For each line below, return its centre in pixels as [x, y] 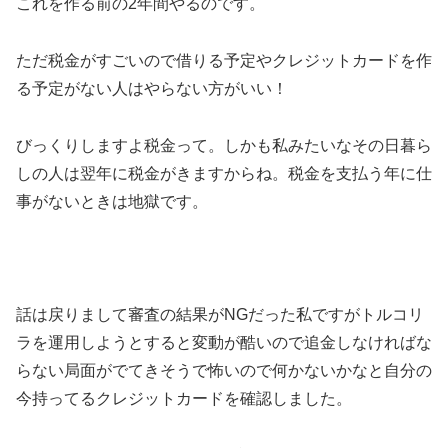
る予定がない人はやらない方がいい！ [152, 88]
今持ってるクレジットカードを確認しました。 [184, 399]
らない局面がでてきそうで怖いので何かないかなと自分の [224, 371]
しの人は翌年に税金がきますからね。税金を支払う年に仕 [224, 173]
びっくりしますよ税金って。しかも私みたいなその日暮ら [224, 145]
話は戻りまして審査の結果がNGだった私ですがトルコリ [220, 315]
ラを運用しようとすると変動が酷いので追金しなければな [224, 343]
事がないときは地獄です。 [112, 201]
